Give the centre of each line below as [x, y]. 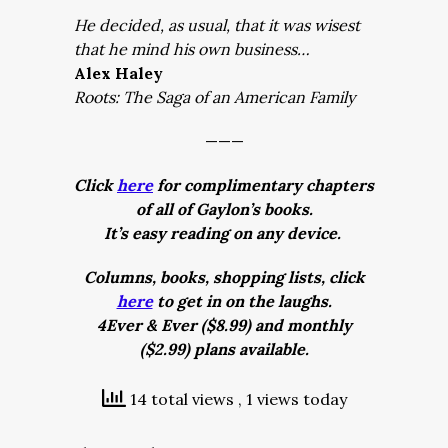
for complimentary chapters [263, 185]
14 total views [181, 399]
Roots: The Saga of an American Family [214, 97]
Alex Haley [118, 73]
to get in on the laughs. [242, 301]
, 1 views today [292, 399]
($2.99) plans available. [224, 349]
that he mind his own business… [192, 49]
